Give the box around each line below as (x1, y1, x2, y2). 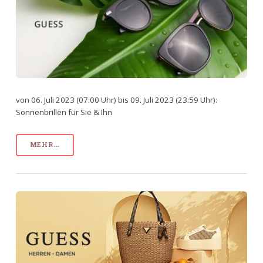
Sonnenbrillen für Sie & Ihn (15, 106, 112, 117)
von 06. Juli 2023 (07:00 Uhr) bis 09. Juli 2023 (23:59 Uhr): (15, 94, 217, 105)
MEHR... (29, 140, 60, 149)
